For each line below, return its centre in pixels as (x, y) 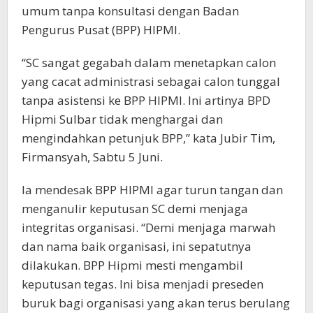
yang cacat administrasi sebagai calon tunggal (151, 82)
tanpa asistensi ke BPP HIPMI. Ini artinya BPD (146, 101)
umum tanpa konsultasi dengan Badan (130, 11)
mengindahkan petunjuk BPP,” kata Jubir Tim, (148, 138)
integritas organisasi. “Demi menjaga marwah (148, 228)
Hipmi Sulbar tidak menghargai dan (122, 119)
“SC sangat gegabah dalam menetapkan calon (149, 63)
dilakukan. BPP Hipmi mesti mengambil (132, 265)
